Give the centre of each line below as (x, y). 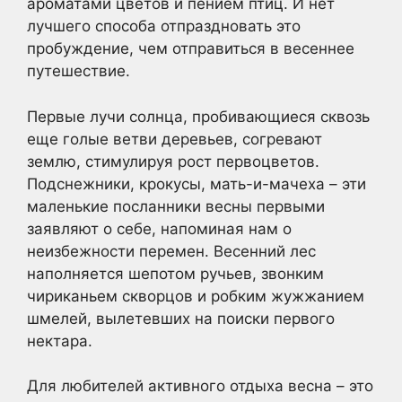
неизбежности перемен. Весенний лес (171, 251)
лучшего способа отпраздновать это (164, 26)
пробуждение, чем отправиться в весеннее (191, 49)
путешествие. (79, 71)
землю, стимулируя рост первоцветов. (173, 161)
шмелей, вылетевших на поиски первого (181, 318)
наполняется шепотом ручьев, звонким (175, 273)
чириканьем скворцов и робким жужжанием (196, 296)
